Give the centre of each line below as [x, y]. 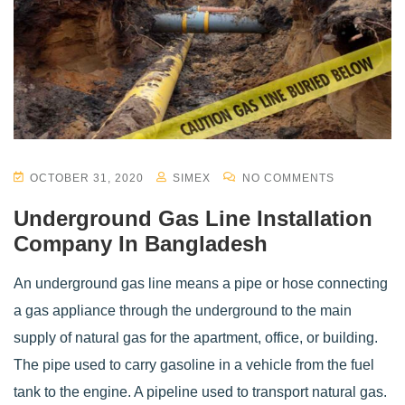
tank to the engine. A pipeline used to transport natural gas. [200, 392]
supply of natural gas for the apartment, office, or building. [196, 338]
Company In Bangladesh [141, 244]
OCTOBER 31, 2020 [87, 178]
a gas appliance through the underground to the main [183, 311]
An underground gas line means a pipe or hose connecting [201, 283]
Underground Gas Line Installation [193, 218]
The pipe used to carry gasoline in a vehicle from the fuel [194, 365]
